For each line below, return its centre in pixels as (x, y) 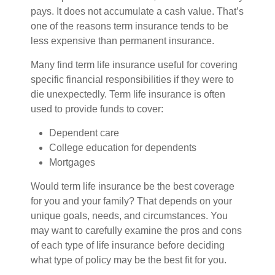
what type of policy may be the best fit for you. (129, 260)
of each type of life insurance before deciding (128, 245)
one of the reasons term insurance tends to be (130, 26)
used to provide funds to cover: (97, 109)
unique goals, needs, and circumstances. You (129, 215)
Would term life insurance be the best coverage (133, 186)
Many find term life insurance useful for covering (134, 64)
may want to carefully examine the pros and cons (136, 230)
